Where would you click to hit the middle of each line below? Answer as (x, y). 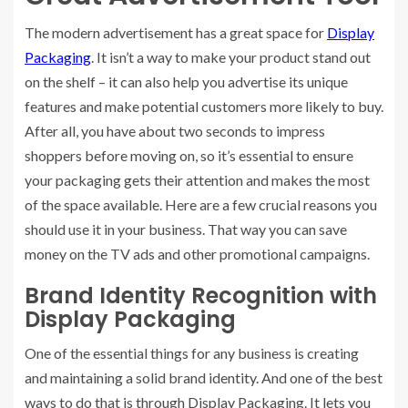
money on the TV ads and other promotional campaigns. (197, 253)
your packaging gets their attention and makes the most (197, 179)
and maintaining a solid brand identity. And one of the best (204, 377)
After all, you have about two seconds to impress (175, 130)
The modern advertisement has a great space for (176, 32)
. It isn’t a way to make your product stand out (231, 56)
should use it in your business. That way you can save (186, 229)
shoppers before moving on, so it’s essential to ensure (189, 155)
